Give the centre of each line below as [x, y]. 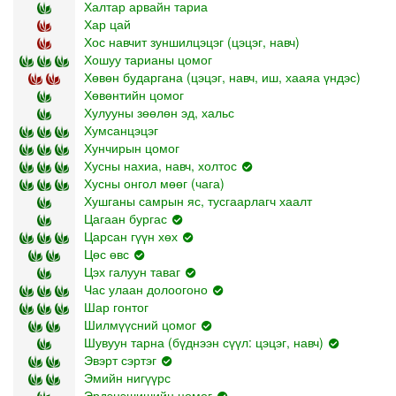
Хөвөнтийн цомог [134, 94]
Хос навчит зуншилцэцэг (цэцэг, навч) [192, 41]
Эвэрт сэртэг [120, 359]
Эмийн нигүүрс [127, 377]
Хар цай [107, 23]
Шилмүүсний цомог [140, 324]
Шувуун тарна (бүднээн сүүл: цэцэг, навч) [204, 342]
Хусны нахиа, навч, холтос [160, 165]
